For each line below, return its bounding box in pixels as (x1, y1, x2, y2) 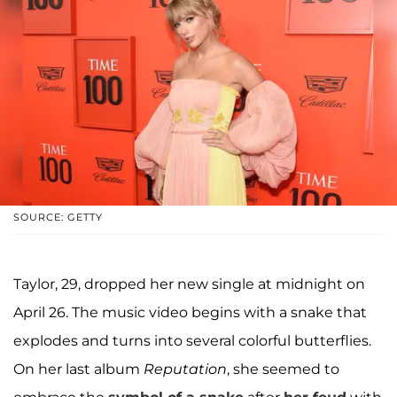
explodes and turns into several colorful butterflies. (13, 332, 371, 350)
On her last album (13, 361, 144, 378)
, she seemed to (227, 361, 339, 378)
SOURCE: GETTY (13, 211, 103, 224)
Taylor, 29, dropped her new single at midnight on (13, 276, 365, 293)
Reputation (144, 361, 227, 378)
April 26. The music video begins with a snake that (13, 304, 367, 322)
